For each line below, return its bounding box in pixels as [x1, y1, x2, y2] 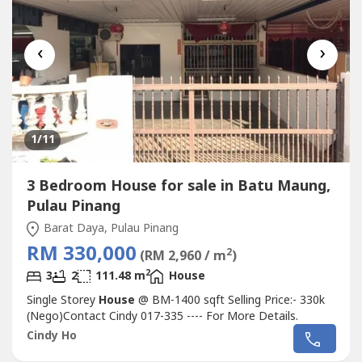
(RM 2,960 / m [139, 246, 226, 267]
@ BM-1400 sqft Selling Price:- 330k [134, 292, 325, 309]
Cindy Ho [26, 326, 77, 344]
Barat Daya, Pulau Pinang [40, 220, 179, 238]
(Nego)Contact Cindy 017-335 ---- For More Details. [26, 308, 298, 326]
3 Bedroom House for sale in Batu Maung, [26, 175, 330, 198]
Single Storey [26, 292, 99, 309]
